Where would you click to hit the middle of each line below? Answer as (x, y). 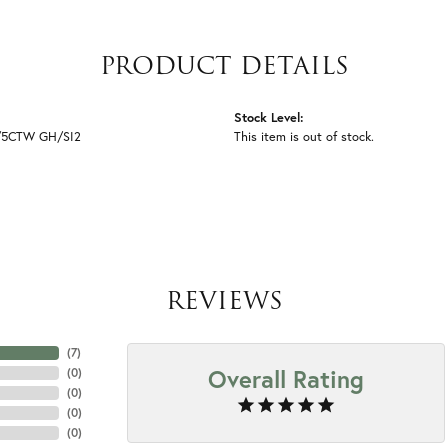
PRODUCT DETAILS (224, 65)
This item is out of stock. (304, 136)
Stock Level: (269, 117)
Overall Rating (286, 379)
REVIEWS (224, 300)
